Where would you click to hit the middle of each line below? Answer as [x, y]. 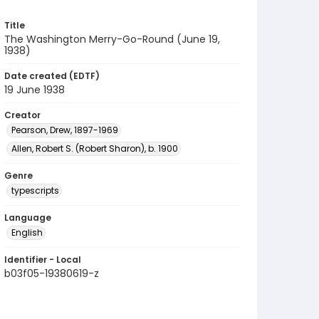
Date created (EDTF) [52, 76]
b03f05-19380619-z [52, 273]
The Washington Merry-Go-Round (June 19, [112, 39]
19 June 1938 [35, 90]
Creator [22, 115]
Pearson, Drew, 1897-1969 [65, 130]
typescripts [35, 190]
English [27, 232]
